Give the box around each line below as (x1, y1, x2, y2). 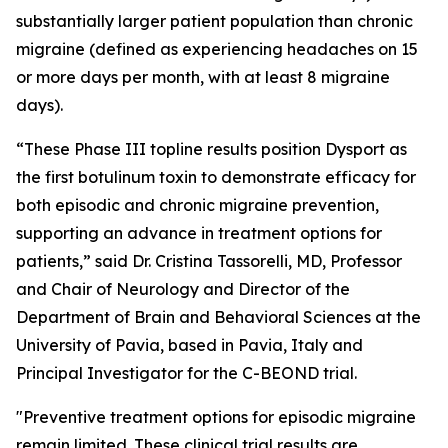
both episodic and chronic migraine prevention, (16, 195, 379, 215)
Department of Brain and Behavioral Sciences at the (16, 307, 421, 327)
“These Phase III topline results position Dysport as (16, 139, 407, 159)
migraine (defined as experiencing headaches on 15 (16, 39, 418, 59)
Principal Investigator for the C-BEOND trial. (16, 363, 357, 383)
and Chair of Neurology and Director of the (16, 279, 350, 299)
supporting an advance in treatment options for (16, 223, 382, 243)
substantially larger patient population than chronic (16, 11, 413, 31)
